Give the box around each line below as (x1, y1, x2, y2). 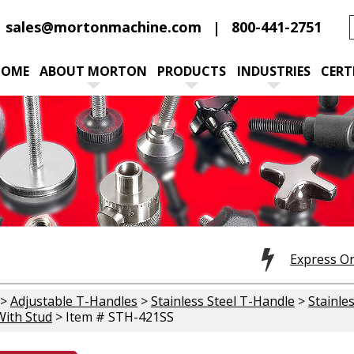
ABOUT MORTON (40, 62, 148, 80)
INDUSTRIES (236, 62, 311, 80)
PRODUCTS (157, 62, 227, 80)
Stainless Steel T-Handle (151, 292, 295, 310)
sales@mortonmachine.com (6, 17, 201, 36)
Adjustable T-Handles (10, 292, 137, 310)
